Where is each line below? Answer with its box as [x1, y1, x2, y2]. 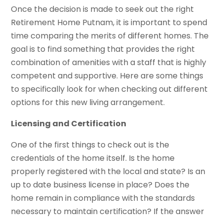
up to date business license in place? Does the [11, 179, 190, 191]
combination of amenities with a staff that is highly [11, 57, 207, 69]
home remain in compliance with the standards [11, 192, 195, 204]
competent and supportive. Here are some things [11, 70, 204, 82]
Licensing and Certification [11, 118, 127, 130]
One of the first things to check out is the [11, 139, 170, 151]
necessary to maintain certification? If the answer [11, 206, 205, 218]
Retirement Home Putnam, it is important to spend [11, 17, 208, 29]
